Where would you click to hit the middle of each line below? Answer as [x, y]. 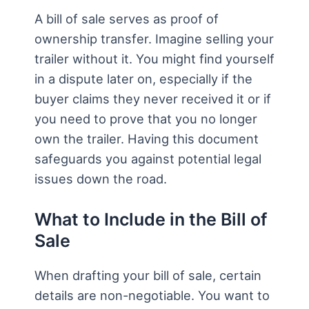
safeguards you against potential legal [148, 159]
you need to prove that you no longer [146, 119]
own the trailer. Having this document [147, 139]
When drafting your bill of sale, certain [148, 276]
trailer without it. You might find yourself [154, 59]
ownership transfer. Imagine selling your [154, 39]
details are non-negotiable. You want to [152, 296]
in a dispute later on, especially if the [143, 79]
